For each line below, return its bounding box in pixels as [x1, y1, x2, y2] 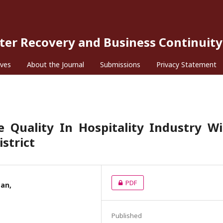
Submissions [100, 60, 140, 69]
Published [111, 211, 142, 220]
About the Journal [27, 60, 84, 69]
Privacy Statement [156, 60, 217, 69]
